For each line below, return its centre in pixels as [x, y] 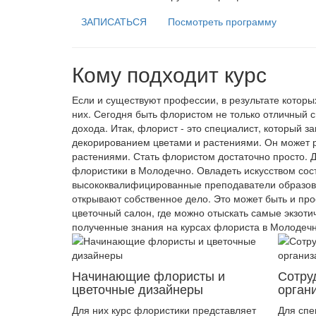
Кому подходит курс [169, 74]
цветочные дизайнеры [138, 288]
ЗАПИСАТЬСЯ [114, 21]
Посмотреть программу [222, 21]
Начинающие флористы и [148, 275]
